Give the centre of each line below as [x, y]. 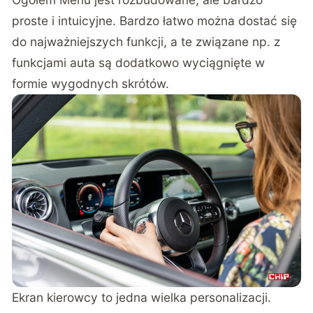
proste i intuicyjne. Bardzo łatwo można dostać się [155, 21]
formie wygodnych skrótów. [91, 84]
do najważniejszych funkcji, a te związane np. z [146, 42]
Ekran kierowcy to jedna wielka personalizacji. [142, 297]
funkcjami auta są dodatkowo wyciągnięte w [139, 63]
